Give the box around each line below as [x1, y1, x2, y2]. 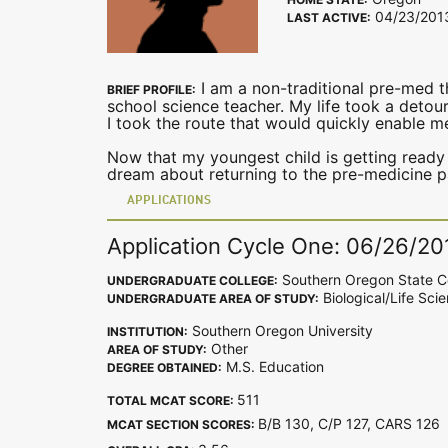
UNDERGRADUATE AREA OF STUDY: [107, 290, 319, 306]
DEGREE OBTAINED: [107, 359, 222, 375]
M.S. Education [222, 357, 324, 375]
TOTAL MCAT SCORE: [107, 392, 237, 408]
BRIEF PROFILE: [107, 82, 196, 97]
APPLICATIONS [127, 195, 211, 207]
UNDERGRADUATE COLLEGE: [107, 272, 278, 288]
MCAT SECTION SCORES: [107, 416, 258, 432]
